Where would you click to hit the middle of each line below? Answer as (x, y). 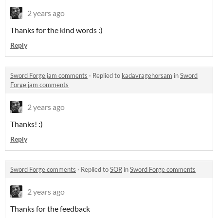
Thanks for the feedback (50, 209)
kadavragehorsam (147, 76)
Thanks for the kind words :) (56, 30)
